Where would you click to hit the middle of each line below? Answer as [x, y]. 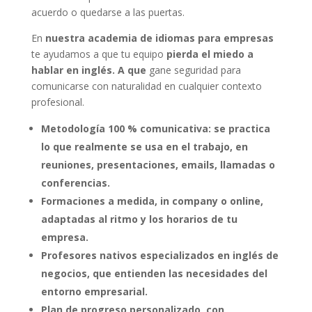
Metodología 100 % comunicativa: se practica [155, 128]
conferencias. [75, 182]
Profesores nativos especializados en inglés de [159, 255]
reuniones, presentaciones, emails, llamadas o [158, 164]
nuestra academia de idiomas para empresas [159, 38]
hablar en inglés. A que [88, 70]
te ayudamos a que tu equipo [99, 54]
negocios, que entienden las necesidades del [154, 273]
